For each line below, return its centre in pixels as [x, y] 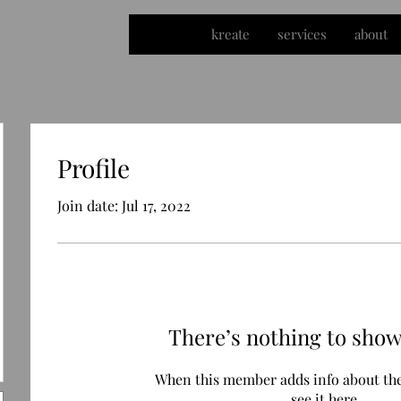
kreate [230, 34]
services [302, 34]
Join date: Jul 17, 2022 [124, 205]
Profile [94, 168]
